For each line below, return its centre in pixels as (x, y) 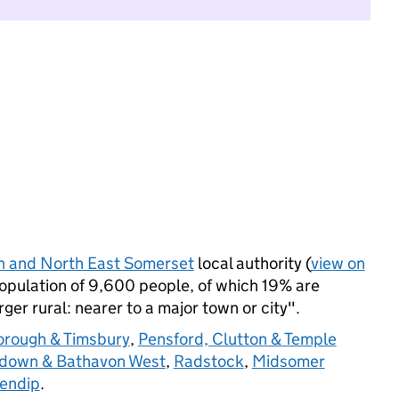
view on (338, 263)
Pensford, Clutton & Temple (237, 339)
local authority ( (252, 263)
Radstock (208, 361)
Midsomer (288, 361)
